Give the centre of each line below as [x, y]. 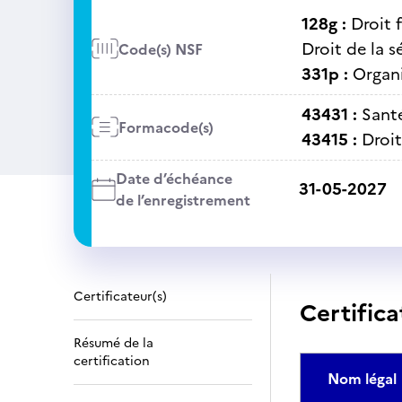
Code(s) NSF [160, 49]
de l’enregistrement [183, 200]
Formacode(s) [166, 127]
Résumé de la [114, 343]
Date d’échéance [174, 179]
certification [112, 361]
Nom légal [362, 379]
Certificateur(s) [120, 297]
